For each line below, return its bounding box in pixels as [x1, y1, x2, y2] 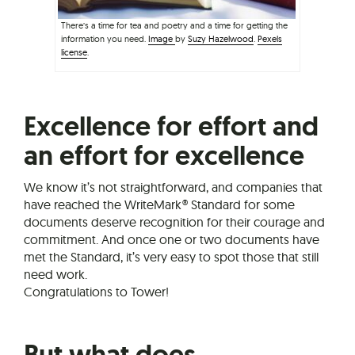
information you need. [61, 33, 148, 45]
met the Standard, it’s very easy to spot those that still [24, 249, 319, 265]
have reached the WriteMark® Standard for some [24, 197, 295, 213]
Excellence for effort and [24, 109, 319, 145]
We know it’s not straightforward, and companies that [24, 179, 323, 196]
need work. [24, 266, 87, 283]
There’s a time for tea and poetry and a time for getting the [61, 20, 288, 32]
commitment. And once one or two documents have [24, 231, 319, 248]
